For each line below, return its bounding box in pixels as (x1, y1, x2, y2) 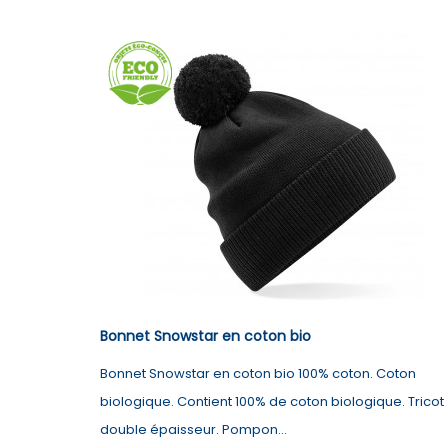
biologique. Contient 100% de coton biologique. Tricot (100, 392, 444, 412)
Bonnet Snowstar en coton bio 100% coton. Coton (100, 364, 416, 384)
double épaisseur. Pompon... (100, 420, 287, 440)
